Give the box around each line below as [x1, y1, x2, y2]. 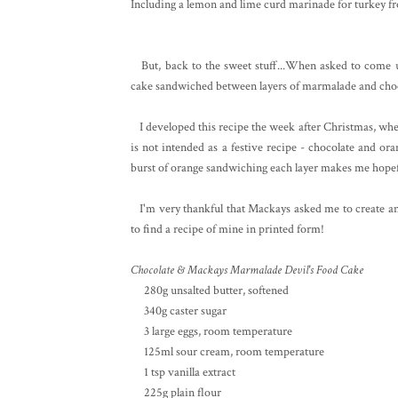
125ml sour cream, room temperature [131, 343, 324, 360]
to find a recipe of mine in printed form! [131, 220, 324, 237]
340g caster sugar [131, 302, 227, 319]
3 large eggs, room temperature [131, 322, 292, 339]
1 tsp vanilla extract [131, 363, 235, 380]
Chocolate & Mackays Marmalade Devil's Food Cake [131, 261, 363, 278]
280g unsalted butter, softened [131, 282, 289, 298]
